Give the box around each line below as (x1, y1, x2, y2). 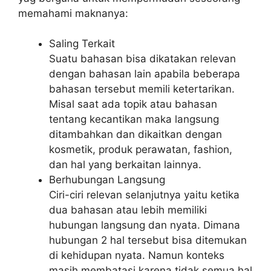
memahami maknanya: (18, 7, 128, 19)
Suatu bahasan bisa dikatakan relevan (49, 53, 236, 65)
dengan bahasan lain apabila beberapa (49, 68, 240, 80)
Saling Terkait (49, 38, 115, 50)
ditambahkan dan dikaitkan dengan (49, 128, 222, 140)
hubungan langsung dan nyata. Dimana (49, 219, 240, 231)
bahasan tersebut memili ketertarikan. (49, 83, 235, 95)
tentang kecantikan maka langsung (49, 113, 219, 125)
